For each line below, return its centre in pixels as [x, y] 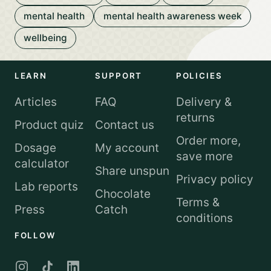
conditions [204, 218]
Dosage [35, 148]
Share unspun [132, 171]
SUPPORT [119, 76]
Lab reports [46, 186]
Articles [35, 102]
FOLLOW [35, 236]
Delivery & [204, 102]
